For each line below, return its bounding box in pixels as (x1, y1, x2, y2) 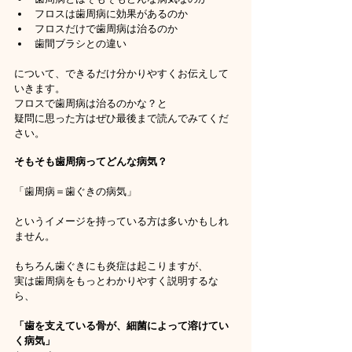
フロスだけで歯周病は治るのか (35, 23, 178, 35)
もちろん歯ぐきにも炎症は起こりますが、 (14, 260, 208, 272)
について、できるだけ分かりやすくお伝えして (14, 68, 229, 79)
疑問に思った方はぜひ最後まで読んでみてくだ (14, 112, 229, 124)
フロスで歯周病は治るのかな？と (14, 97, 167, 109)
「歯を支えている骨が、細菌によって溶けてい (14, 320, 229, 332)
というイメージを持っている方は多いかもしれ (14, 215, 229, 227)
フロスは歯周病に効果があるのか (35, 8, 188, 20)
